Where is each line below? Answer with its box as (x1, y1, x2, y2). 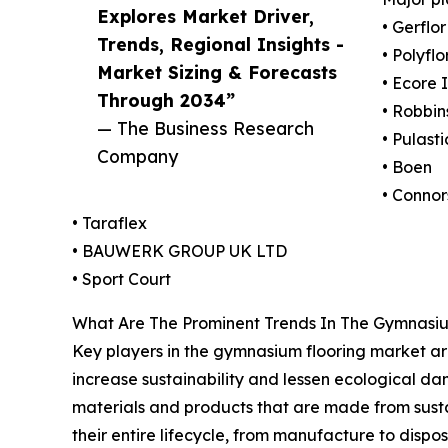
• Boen (382, 156, 432, 177)
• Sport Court (72, 268, 171, 289)
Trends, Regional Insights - (97, 32, 344, 55)
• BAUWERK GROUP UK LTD (72, 240, 287, 261)
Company (97, 144, 178, 167)
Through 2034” (97, 88, 235, 111)
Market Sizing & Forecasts (97, 60, 337, 83)
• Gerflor (382, 16, 446, 37)
